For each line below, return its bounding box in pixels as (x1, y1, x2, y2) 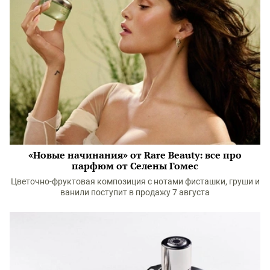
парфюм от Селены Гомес (72, 159, 198, 172)
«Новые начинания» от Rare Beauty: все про (28, 148, 242, 162)
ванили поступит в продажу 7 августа (60, 187, 210, 197)
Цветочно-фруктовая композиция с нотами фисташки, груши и (10, 176, 260, 186)
